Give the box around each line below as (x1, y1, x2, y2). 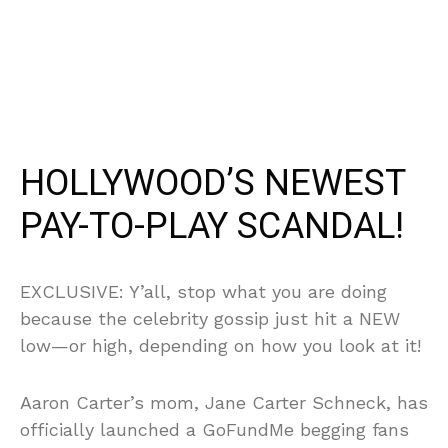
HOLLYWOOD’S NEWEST (20, 157, 405, 211)
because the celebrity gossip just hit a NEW (20, 308, 400, 330)
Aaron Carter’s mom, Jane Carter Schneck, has (20, 392, 428, 414)
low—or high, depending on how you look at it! (20, 335, 421, 357)
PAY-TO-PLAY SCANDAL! (20, 200, 404, 254)
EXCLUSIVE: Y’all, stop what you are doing (20, 281, 387, 303)
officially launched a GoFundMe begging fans (20, 419, 409, 441)
